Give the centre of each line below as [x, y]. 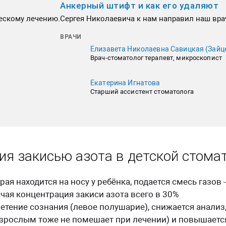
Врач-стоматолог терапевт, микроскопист [156, 58]
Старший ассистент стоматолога [142, 91]
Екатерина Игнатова [125, 82]
